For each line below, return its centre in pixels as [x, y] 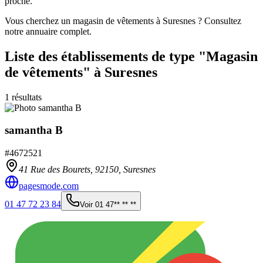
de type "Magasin [203, 56]
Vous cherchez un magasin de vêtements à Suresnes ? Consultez [123, 21]
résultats [26, 97]
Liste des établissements [76, 56]
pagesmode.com [49, 186]
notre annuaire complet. [48, 31]
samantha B [34, 130]
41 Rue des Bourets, [57, 170]
